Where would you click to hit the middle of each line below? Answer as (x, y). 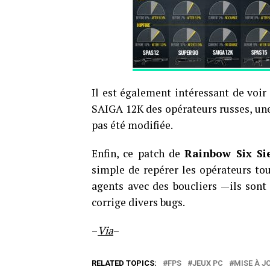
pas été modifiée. (132, 125)
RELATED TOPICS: (124, 263)
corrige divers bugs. (138, 202)
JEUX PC (208, 263)
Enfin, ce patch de (138, 153)
